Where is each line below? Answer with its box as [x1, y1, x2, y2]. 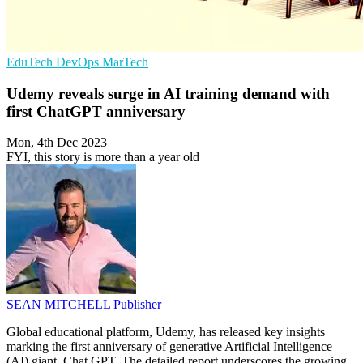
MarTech [102, 55, 148, 69]
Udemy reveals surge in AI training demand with [6, 84, 330, 102]
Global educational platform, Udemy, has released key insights [6, 325, 325, 340]
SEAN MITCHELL [6, 297, 113, 312]
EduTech [6, 55, 56, 69]
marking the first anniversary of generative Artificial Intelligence [6, 340, 332, 354]
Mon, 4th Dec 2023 [6, 135, 107, 150]
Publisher [113, 297, 161, 312]
